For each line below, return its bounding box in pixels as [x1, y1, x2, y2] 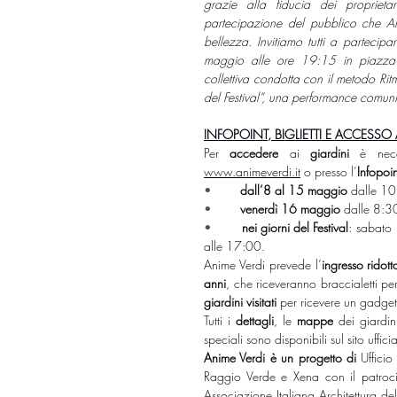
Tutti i [204, 311, 237, 329]
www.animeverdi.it [204, 162, 300, 180]
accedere [230, 144, 279, 161]
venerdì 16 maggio [240, 199, 340, 217]
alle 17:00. [204, 237, 265, 254]
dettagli [236, 311, 275, 329]
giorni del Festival [260, 218, 349, 236]
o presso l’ [300, 162, 357, 180]
